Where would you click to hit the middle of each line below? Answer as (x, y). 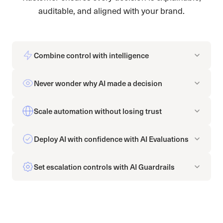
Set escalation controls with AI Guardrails (104, 166)
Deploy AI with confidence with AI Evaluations (111, 138)
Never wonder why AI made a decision (98, 83)
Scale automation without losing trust (98, 111)
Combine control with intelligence (91, 55)
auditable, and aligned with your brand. (111, 10)
